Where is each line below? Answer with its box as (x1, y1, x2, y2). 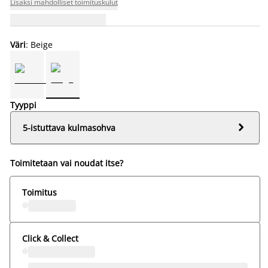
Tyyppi (10, 99, 36, 111)
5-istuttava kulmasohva (22, 121, 115, 133)
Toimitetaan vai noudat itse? (10, 157, 123, 169)
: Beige (25, 38, 53, 50)
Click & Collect (22, 232, 78, 244)
